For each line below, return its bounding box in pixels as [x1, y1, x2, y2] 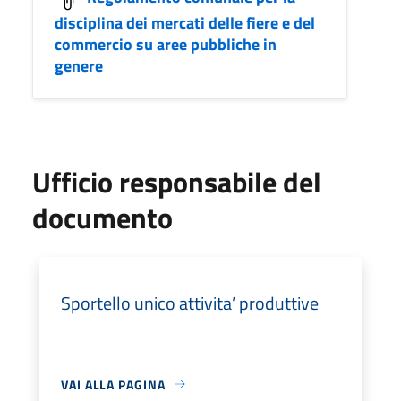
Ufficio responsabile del [32, 159, 321, 203]
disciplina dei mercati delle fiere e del [55, 10, 315, 35]
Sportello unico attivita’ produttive [61, 288, 319, 317]
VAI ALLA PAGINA [61, 374, 166, 394]
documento [32, 195, 173, 239]
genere [55, 53, 103, 78]
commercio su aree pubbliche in [55, 31, 277, 56]
